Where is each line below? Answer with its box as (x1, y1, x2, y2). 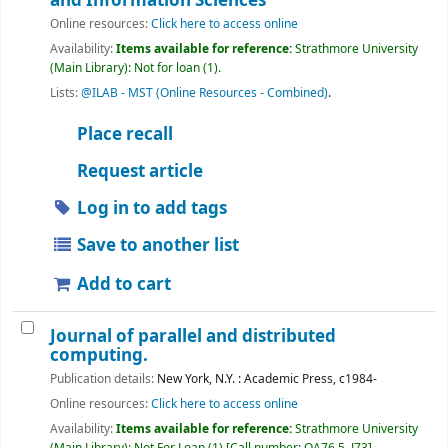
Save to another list (73, 232, 240, 258)
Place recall (73, 121, 174, 147)
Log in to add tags (73, 195, 228, 221)
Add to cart (73, 271, 172, 297)
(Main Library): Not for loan (50, 59, 200, 78)
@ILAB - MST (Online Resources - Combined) (81, 84, 328, 103)
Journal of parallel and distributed (50, 324, 336, 350)
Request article (73, 158, 204, 184)
